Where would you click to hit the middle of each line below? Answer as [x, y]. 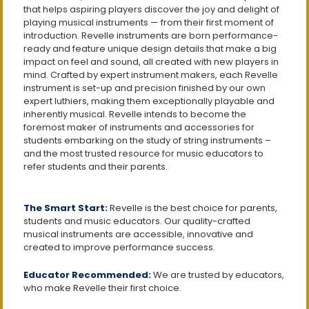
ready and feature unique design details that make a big [150, 49]
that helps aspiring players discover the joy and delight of [151, 10]
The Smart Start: [66, 208]
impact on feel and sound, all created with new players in [151, 62]
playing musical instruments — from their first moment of [149, 23]
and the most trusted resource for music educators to [143, 154]
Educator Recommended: [87, 275]
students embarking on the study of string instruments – [147, 141]
